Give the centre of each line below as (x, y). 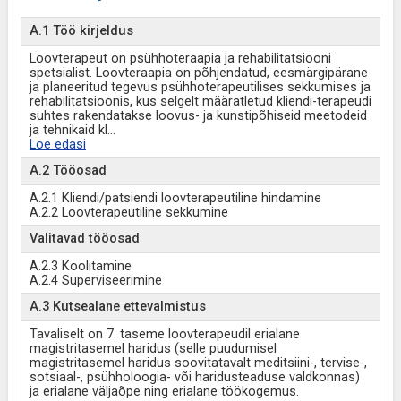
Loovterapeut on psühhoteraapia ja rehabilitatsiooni (180, 59)
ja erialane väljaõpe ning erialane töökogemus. (164, 392)
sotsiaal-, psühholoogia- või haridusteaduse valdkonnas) (194, 377)
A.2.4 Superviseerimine (95, 281)
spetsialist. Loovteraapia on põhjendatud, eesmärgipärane (198, 73)
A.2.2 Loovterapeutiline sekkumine (128, 213)
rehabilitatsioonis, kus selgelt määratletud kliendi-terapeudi (200, 102)
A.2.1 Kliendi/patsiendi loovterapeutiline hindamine (175, 198)
